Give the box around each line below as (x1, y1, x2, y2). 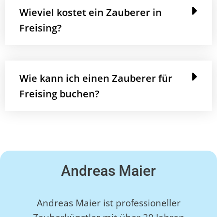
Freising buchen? (19, 87, 99, 100)
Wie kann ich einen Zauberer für (19, 71, 172, 85)
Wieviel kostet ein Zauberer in (19, 5, 162, 19)
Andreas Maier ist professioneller (36, 196, 181, 209)
